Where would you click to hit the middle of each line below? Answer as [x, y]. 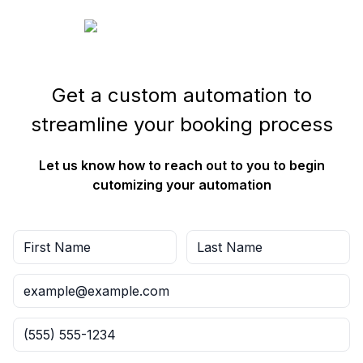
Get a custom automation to [181, 95]
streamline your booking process [181, 124]
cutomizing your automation [181, 185]
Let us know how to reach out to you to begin [181, 165]
